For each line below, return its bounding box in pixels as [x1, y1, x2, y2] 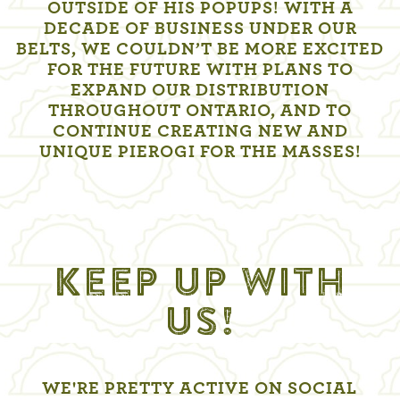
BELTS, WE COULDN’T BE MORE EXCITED [16, 40, 384, 59]
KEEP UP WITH [53, 264, 346, 304]
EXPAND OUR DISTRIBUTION [71, 81, 329, 100]
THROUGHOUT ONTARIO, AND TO [48, 102, 352, 121]
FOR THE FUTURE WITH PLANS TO [46, 61, 354, 79]
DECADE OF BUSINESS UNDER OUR [43, 20, 357, 38]
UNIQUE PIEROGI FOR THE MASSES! [38, 143, 362, 162]
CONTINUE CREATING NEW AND [52, 122, 348, 141]
